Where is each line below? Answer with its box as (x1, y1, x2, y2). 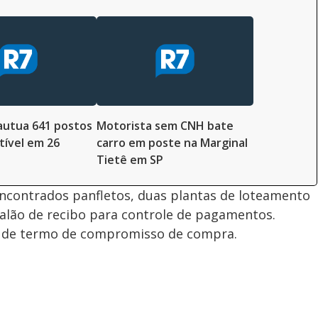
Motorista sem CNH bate (97, 118, 234, 134)
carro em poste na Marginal (97, 135, 248, 151)
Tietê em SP (97, 152, 163, 168)
